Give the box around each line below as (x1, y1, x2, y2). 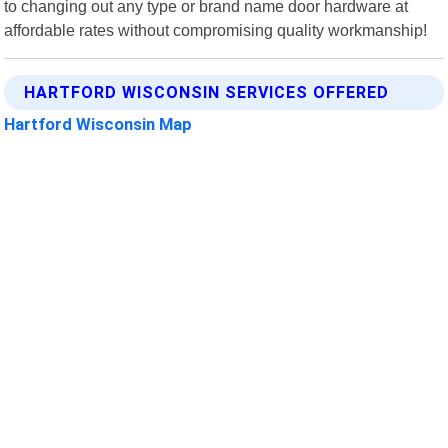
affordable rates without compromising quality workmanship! (4, 20, 428, 39)
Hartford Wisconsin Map (4, 113, 193, 134)
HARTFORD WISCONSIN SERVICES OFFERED (24, 82, 390, 102)
